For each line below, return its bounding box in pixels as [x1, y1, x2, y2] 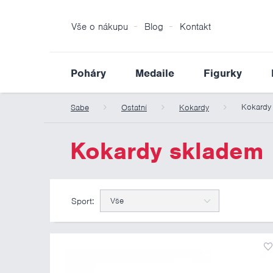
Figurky [204, 66, 242, 80]
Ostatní [121, 102, 147, 113]
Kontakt [180, 21, 211, 33]
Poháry [71, 66, 106, 80]
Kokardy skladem [69, 136, 264, 166]
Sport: [71, 196, 94, 207]
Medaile [135, 66, 174, 80]
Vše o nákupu [71, 21, 128, 33]
